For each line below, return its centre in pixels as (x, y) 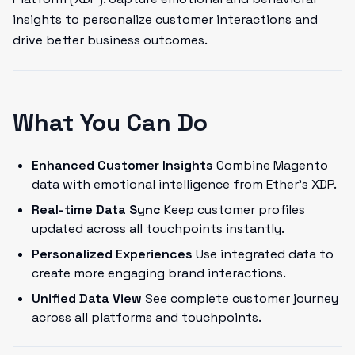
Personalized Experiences (112, 254)
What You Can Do (110, 122)
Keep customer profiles (233, 210)
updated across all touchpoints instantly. (158, 229)
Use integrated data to (263, 254)
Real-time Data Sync (96, 210)
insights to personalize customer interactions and (165, 19)
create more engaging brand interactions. (159, 273)
